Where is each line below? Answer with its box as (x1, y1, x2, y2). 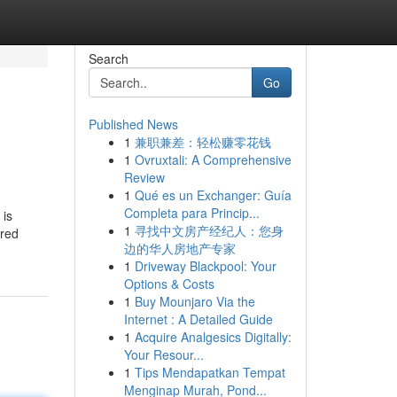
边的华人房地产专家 (123, 239, 236, 257)
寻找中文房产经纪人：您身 (134, 222, 284, 239)
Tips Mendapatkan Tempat (134, 363, 285, 381)
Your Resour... (123, 346, 204, 363)
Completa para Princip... (123, 204, 260, 222)
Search (88, 50, 128, 67)
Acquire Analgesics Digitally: (134, 328, 292, 346)
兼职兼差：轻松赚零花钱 (134, 133, 271, 151)
